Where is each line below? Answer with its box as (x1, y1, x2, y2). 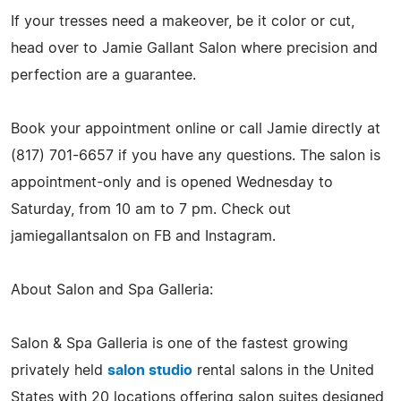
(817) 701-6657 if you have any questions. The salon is (11, 148, 380, 163)
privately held (11, 363, 107, 378)
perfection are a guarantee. (11, 67, 196, 82)
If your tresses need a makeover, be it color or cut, (11, 13, 354, 29)
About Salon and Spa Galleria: (11, 282, 213, 297)
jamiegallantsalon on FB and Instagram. (11, 228, 276, 243)
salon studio (107, 363, 192, 378)
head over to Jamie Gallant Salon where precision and (11, 40, 378, 55)
